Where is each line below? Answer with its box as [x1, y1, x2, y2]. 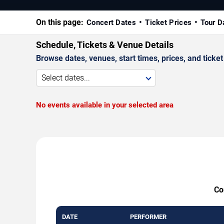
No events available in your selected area [36, 100, 173, 109]
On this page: [36, 17, 83, 27]
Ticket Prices [145, 17, 192, 27]
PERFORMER [130, 212, 166, 220]
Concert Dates [86, 17, 136, 27]
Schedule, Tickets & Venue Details [36, 39, 173, 50]
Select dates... [41, 72, 90, 82]
